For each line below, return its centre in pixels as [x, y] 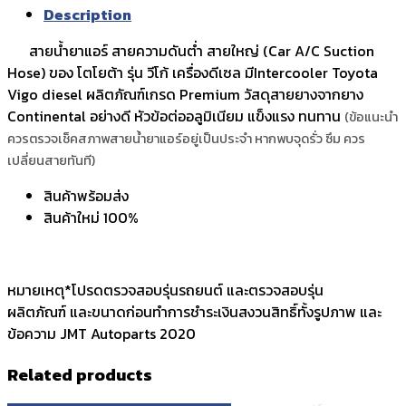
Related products [80, 374]
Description [87, 14]
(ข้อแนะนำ [371, 116]
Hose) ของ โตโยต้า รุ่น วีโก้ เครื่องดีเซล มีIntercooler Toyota [193, 72]
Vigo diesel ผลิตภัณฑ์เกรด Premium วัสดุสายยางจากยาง [185, 94]
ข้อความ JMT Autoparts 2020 [101, 333]
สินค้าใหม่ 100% [91, 217]
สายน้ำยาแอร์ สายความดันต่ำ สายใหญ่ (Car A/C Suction [191, 50]
